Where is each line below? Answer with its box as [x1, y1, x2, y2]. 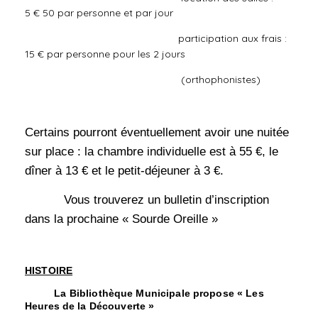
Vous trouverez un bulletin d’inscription [25, 192, 269, 207]
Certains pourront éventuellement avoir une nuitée [25, 125, 289, 140]
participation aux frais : [25, 32, 292, 45]
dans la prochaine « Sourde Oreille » [25, 212, 218, 226]
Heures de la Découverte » [25, 300, 155, 312]
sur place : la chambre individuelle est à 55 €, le [25, 144, 278, 159]
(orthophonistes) [25, 73, 261, 87]
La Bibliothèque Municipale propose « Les [25, 287, 264, 300]
